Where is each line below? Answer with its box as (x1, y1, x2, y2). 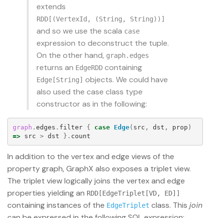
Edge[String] (36, 76, 83, 84)
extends (36, 1, 66, 12)
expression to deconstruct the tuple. (36, 38, 169, 49)
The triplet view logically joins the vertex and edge (7, 176, 185, 186)
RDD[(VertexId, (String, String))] (36, 15, 165, 23)
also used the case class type (36, 87, 143, 97)
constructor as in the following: (36, 99, 147, 109)
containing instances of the (7, 200, 107, 211)
